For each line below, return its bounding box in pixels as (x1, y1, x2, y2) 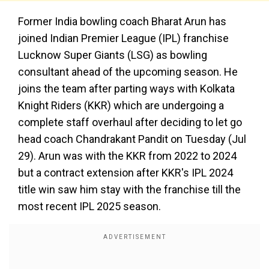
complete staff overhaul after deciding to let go (18, 116, 242, 128)
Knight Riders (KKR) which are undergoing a (18, 99, 224, 112)
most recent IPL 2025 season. (18, 200, 161, 213)
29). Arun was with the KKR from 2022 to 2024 (18, 150, 237, 162)
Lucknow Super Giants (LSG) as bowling (18, 49, 207, 61)
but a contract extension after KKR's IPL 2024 (18, 166, 233, 179)
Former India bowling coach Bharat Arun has (18, 15, 226, 28)
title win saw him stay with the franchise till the (18, 183, 241, 196)
